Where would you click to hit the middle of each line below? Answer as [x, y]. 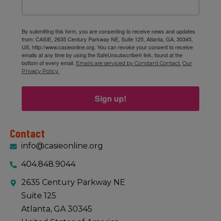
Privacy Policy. [40, 71]
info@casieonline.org [62, 146]
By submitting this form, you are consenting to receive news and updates [109, 31]
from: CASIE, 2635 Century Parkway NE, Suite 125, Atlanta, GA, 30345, [107, 39]
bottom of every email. [49, 63]
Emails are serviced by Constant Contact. [129, 63]
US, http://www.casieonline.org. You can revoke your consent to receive [107, 47]
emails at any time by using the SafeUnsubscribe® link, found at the [102, 55]
